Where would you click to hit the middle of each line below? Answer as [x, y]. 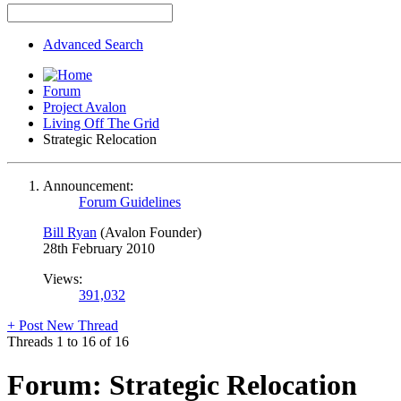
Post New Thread [67, 325]
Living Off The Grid [101, 123]
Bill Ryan [70, 232]
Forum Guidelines [130, 201]
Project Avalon [85, 107]
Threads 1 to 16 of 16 [68, 341]
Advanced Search [93, 44]
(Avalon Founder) [151, 232]
